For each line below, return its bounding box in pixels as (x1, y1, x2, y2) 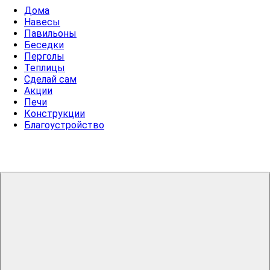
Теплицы (24, 61, 65, 74)
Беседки (24, 39, 64, 51)
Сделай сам (24, 73, 77, 85)
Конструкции (24, 107, 85, 119)
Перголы (24, 50, 64, 62)
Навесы (24, 16, 60, 28)
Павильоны (24, 27, 77, 39)
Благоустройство (24, 119, 104, 131)
